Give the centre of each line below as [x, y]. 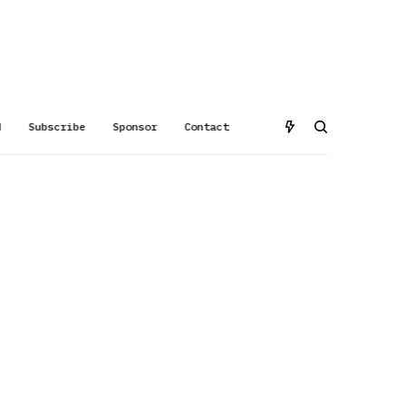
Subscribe [57, 126]
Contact [207, 126]
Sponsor [135, 126]
